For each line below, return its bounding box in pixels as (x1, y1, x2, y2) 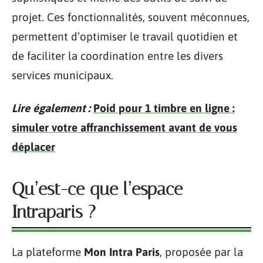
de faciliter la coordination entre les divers (12, 49, 223, 62)
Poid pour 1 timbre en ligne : (93, 101, 235, 114)
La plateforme (12, 245, 84, 258)
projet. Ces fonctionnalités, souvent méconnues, (12, 11, 249, 23)
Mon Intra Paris (84, 245, 160, 258)
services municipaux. (12, 69, 113, 82)
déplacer (12, 140, 55, 153)
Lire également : (12, 101, 90, 114)
